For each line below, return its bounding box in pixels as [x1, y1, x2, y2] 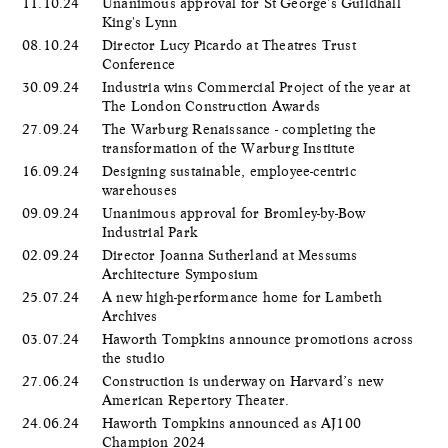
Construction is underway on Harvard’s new [102, 372, 384, 389]
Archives [102, 307, 162, 324]
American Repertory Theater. [102, 391, 294, 408]
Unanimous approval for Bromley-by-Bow [102, 204, 366, 221]
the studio [102, 349, 170, 366]
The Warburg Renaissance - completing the [102, 120, 376, 137]
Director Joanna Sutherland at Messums [102, 246, 358, 263]
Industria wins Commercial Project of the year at [102, 78, 411, 95]
